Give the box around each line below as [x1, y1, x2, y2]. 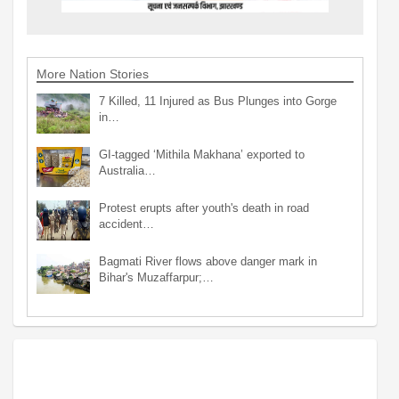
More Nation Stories [37, 66, 149, 81]
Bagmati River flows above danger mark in [99, 254, 317, 268]
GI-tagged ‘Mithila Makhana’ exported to [99, 147, 305, 161]
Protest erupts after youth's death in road [99, 200, 309, 215]
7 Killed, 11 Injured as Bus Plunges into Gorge [99, 94, 337, 108]
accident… [99, 216, 154, 231]
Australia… [99, 163, 156, 177]
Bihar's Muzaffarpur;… [99, 270, 214, 284]
